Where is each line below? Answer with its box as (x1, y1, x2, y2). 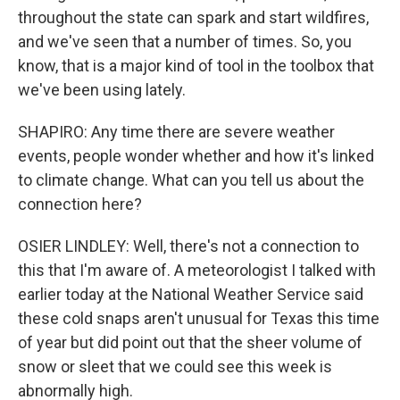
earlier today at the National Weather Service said (18, 285, 363, 304)
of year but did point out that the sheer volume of (18, 333, 362, 352)
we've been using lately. (18, 80, 186, 99)
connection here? (18, 195, 142, 213)
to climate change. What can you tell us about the (18, 171, 364, 189)
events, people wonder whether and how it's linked (18, 146, 374, 165)
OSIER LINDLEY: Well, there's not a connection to (18, 237, 359, 255)
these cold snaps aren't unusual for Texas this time (18, 309, 379, 328)
